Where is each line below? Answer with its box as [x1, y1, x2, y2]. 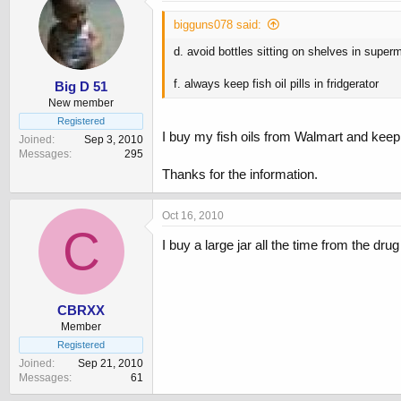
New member [48, 96, 114, 109]
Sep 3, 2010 [84, 132, 143, 146]
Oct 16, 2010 [162, 209, 224, 222]
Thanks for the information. [162, 166, 318, 182]
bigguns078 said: [174, 18, 261, 32]
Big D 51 [55, 78, 107, 94]
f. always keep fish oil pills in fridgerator [174, 77, 379, 91]
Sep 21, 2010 [78, 357, 143, 371]
